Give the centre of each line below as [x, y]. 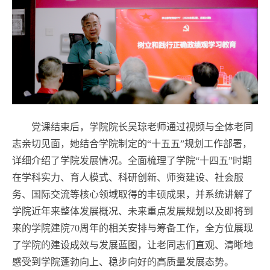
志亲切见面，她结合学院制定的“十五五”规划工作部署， [132, 143]
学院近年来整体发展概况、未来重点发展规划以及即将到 [133, 211]
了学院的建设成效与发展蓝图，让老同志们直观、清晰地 [133, 245]
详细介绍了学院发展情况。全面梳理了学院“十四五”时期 [132, 160]
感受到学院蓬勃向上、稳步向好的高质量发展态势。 [123, 262]
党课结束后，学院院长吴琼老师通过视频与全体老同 [142, 127]
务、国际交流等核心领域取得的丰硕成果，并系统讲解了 [133, 194]
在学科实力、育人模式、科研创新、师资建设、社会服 [128, 177]
